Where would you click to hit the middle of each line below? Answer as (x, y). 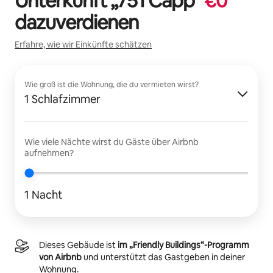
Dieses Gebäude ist (78, 245)
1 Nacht (43, 194)
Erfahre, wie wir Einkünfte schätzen (83, 44)
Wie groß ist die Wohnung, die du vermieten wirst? (112, 84)
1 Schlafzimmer (62, 99)
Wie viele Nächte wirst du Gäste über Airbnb (112, 142)
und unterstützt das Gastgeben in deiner (163, 257)
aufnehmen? (49, 153)
